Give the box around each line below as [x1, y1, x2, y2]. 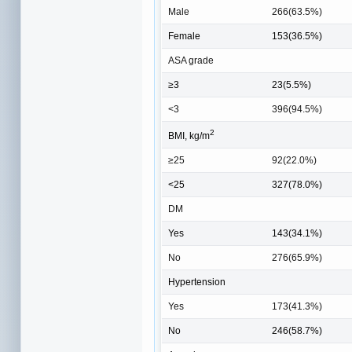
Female [168, 31, 200, 42]
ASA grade [168, 55, 214, 67]
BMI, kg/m [168, 130, 210, 142]
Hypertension [168, 277, 225, 288]
